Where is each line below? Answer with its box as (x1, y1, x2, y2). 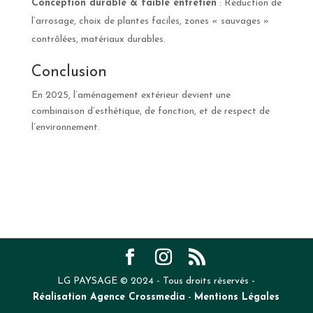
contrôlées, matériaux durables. (31, 34, 166, 45)
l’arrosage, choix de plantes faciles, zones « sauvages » (31, 16, 269, 27)
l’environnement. (31, 122, 103, 133)
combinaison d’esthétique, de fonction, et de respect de (31, 106, 270, 117)
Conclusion (31, 64, 107, 81)
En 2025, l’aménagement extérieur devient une (31, 90, 231, 101)
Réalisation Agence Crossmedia (33, 292, 186, 303)
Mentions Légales (194, 292, 280, 303)
